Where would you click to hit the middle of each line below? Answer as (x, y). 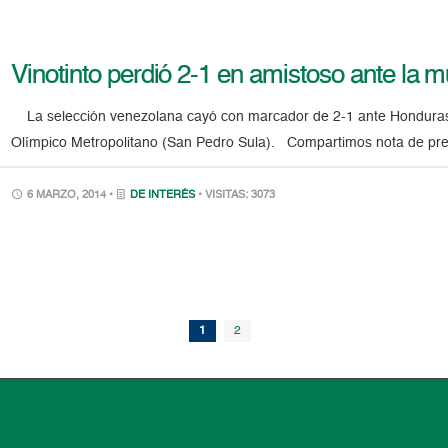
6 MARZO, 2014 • (70, 195)
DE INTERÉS (163, 195)
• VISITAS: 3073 (237, 195)
